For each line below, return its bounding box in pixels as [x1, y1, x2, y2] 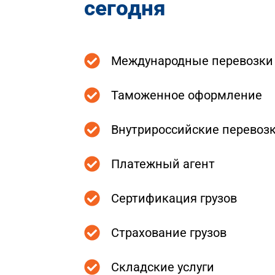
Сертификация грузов [110, 191, 237, 206]
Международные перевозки [110, 53, 273, 69]
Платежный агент [110, 157, 215, 172]
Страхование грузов [110, 225, 227, 241]
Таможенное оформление [110, 88, 262, 103]
